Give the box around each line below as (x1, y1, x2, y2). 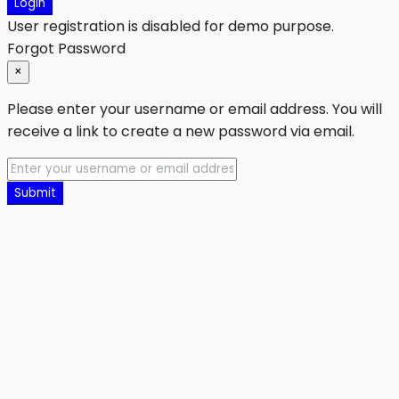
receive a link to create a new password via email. (7, 121, 354, 142)
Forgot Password (7, 38, 126, 60)
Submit (14, 184, 56, 202)
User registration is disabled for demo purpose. (7, 16, 334, 37)
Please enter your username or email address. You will (7, 99, 382, 120)
